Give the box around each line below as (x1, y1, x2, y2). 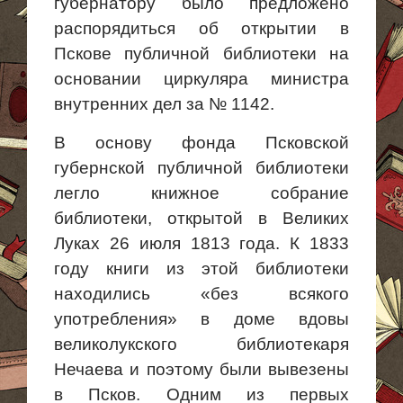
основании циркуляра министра (54, 69, 349, 88)
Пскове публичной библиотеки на (54, 44, 349, 63)
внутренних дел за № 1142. (54, 94, 274, 113)
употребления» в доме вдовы (54, 309, 349, 328)
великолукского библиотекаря (54, 335, 349, 354)
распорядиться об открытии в (54, 19, 349, 38)
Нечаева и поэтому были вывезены (54, 360, 349, 379)
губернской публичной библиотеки (54, 158, 349, 177)
